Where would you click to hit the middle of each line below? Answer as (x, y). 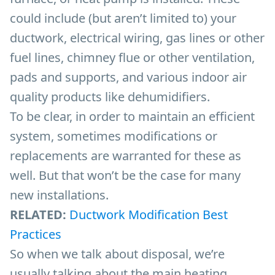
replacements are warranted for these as (126, 155)
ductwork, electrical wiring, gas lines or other (137, 37)
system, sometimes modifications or (114, 136)
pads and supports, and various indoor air (128, 77)
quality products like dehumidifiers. (110, 96)
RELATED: (38, 214)
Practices (36, 234)
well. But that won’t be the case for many (125, 175)
